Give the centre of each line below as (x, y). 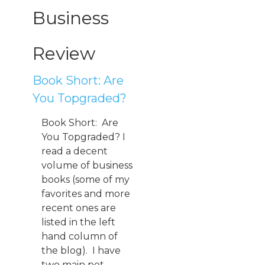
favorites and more (86, 193)
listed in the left (78, 222)
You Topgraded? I (83, 137)
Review (64, 53)
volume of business (87, 165)
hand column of (80, 236)
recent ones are (79, 208)
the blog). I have (81, 250)
